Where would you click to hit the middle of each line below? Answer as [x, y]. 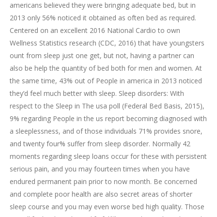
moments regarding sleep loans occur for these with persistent [108, 156]
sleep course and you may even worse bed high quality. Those [107, 207]
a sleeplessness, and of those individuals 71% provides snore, [106, 131]
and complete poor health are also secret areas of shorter [101, 194]
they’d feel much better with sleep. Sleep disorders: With [97, 93]
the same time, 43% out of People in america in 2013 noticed [106, 81]
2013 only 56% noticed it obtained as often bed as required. [103, 18]
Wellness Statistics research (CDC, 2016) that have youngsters [107, 43]
